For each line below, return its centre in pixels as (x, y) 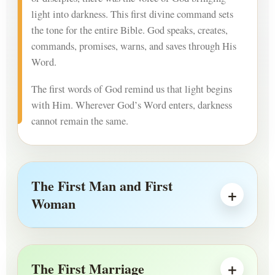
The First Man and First (102, 186)
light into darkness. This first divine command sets (132, 14)
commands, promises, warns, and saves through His (134, 46)
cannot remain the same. (80, 121)
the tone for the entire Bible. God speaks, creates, (130, 30)
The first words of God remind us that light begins (132, 89)
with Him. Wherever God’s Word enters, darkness (132, 105)
